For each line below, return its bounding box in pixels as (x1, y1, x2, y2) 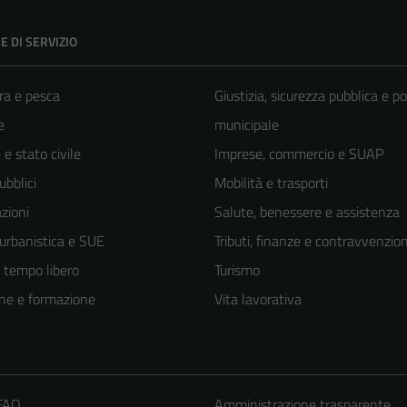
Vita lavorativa (214, 287, 302, 310)
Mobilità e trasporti (214, 171, 328, 194)
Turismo (214, 258, 260, 281)
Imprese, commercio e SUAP (214, 142, 383, 164)
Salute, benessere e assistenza (214, 200, 400, 223)
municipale (214, 113, 279, 135)
